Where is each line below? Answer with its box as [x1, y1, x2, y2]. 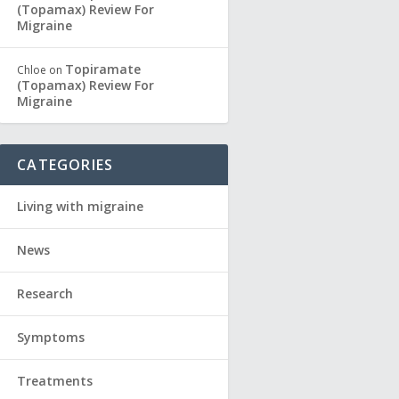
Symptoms [17, 329, 85, 346]
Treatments [17, 372, 94, 390]
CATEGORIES [17, 155, 114, 175]
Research [17, 285, 74, 303]
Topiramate [65, 61, 142, 78]
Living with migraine [17, 198, 144, 216]
